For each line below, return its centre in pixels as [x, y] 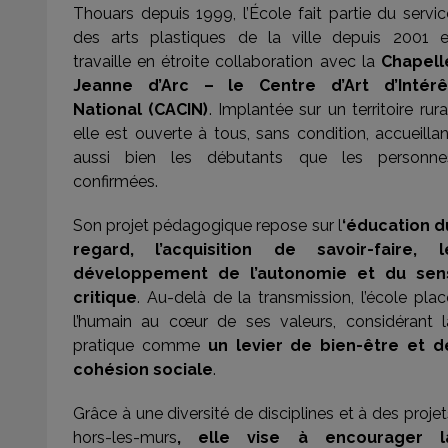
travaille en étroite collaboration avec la [227, 61]
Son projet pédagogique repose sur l [207, 225]
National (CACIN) [141, 109]
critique [105, 297]
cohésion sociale [143, 369]
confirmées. [115, 181]
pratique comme [140, 345]
